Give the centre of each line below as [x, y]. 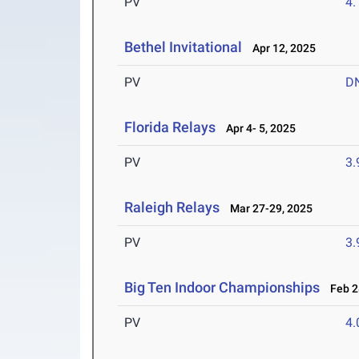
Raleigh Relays [172, 208]
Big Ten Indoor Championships [222, 288]
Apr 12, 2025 [281, 48]
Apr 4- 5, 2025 [258, 129]
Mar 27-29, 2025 [268, 209]
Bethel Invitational [184, 47]
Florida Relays [170, 127]
